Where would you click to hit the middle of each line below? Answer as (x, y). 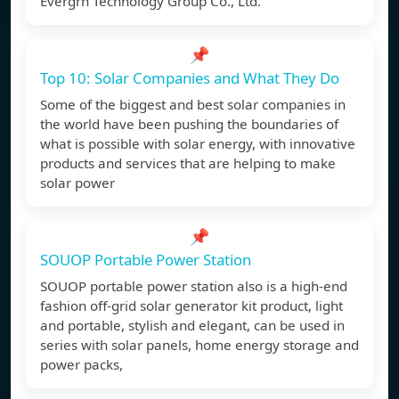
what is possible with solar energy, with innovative (198, 144)
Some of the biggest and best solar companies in (193, 105)
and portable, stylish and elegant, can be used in (192, 326)
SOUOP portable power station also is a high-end (194, 286)
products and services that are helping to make (188, 163)
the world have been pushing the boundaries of (189, 124)
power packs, (81, 365)
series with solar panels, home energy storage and (199, 345)
